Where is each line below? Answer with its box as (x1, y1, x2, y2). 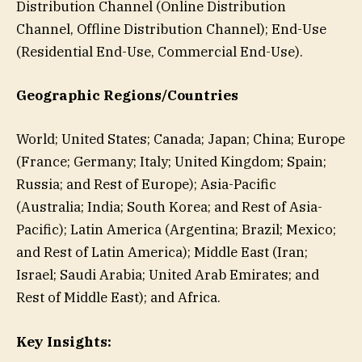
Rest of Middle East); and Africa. (16, 288, 221, 307)
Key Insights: (16, 332, 112, 351)
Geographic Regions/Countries (16, 86, 238, 105)
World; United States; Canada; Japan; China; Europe (16, 130, 345, 149)
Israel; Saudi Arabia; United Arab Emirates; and (16, 266, 319, 284)
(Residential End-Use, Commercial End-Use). (16, 43, 303, 61)
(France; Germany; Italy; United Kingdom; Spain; (16, 153, 326, 171)
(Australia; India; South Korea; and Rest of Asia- (16, 198, 322, 217)
